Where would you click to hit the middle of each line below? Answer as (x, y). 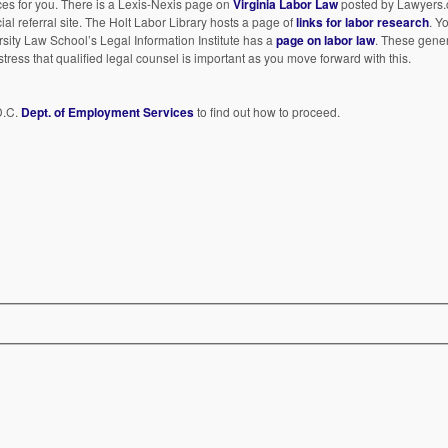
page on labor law (326, 39)
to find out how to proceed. (267, 111)
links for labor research (363, 21)
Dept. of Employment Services (108, 111)
